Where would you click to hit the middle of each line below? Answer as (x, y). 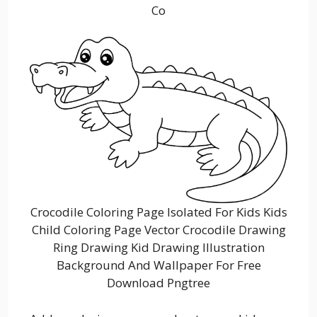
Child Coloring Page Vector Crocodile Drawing (158, 230)
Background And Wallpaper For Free (158, 265)
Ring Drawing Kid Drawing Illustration (158, 248)
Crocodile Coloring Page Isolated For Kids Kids (158, 212)
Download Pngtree (158, 283)
